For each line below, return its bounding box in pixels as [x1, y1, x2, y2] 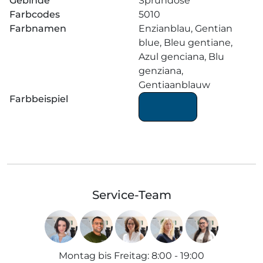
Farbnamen [9, 22, 66, 34]
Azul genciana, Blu [139, 50, 224, 62]
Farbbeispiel [9, 93, 68, 104]
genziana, [139, 65, 183, 76]
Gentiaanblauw [139, 79, 210, 90]
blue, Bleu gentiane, [139, 36, 232, 48]
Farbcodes [9, 8, 60, 20]
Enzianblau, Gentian [139, 22, 232, 34]
